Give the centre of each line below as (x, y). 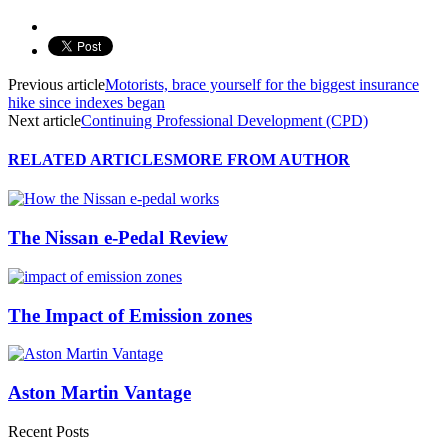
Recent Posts (48, 431)
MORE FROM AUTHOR (261, 160)
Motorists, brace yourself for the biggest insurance (262, 84)
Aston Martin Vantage (99, 393)
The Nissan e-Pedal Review (118, 238)
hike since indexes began (86, 102)
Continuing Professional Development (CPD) (224, 120)
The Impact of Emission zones (130, 315)
